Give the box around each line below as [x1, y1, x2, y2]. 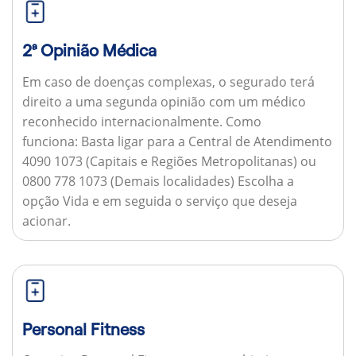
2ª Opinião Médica [21, 41, 157, 60]
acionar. [21, 211, 71, 230]
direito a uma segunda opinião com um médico [21, 92, 306, 110]
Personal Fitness [21, 319, 145, 339]
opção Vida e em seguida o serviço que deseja [21, 192, 297, 210]
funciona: [21, 132, 78, 150]
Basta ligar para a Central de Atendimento [77, 132, 332, 150]
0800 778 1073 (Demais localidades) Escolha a [21, 172, 294, 190]
